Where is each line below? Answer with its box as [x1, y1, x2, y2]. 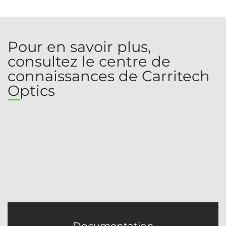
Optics [8, 81, 55, 99]
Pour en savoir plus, [8, 37, 151, 55]
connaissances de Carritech [8, 67, 210, 85]
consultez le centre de [8, 52, 171, 70]
